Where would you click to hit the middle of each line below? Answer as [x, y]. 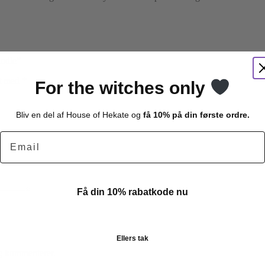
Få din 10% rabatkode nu [132, 192]
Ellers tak [132, 238]
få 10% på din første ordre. [195, 115]
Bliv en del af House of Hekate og [78, 115]
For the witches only [122, 88]
